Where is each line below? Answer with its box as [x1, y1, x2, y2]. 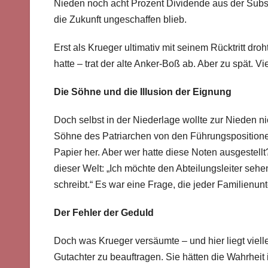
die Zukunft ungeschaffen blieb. [54, 14, 187, 25]
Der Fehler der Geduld [54, 208, 154, 218]
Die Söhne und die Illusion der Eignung [54, 87, 232, 98]
